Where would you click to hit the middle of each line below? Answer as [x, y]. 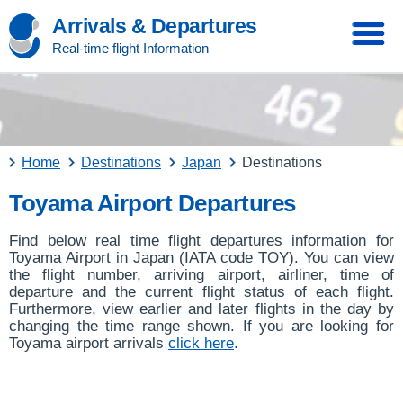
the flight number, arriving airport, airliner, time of [201, 275]
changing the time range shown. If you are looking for [201, 326]
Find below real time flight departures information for [201, 241]
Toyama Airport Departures [152, 203]
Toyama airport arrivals [89, 343]
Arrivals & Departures [155, 26]
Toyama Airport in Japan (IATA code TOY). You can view [201, 258]
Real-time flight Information [130, 48]
